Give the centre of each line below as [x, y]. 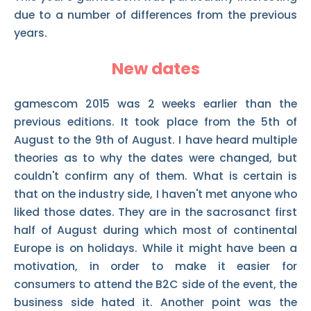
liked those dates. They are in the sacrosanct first [155, 212]
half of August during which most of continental [155, 230]
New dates [155, 68]
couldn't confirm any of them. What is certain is [155, 176]
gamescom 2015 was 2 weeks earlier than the [155, 103]
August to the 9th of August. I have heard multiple [155, 140]
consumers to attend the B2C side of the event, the [155, 284]
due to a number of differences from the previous [155, 15]
